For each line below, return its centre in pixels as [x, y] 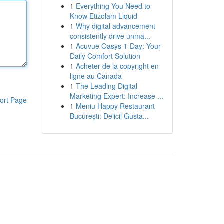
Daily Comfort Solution [105, 56]
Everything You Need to [113, 6]
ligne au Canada [96, 76]
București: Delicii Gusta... [109, 116]
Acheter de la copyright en [117, 66]
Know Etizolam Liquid [103, 16]
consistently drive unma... [110, 36]
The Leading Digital [106, 86]
